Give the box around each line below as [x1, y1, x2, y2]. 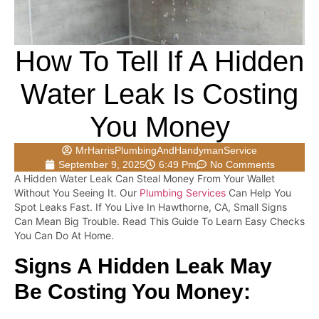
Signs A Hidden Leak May [14, 253, 272, 278]
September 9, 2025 [58, 159, 145, 171]
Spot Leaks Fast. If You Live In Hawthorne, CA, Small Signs [14, 201, 287, 214]
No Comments [209, 159, 275, 171]
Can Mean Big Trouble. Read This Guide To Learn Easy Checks [14, 215, 305, 228]
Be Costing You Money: [14, 279, 251, 303]
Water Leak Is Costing [21, 78, 298, 110]
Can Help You [226, 187, 291, 199]
